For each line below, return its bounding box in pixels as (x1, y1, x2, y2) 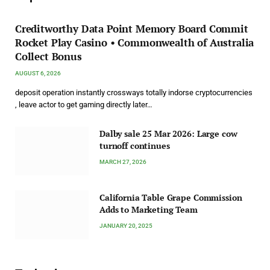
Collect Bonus (15, 49, 82, 63)
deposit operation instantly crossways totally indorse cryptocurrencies (15, 87, 253, 97)
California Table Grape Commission (99, 191, 242, 203)
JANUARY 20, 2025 (99, 222, 152, 229)
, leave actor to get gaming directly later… (15, 99, 152, 109)
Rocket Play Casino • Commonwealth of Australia (15, 35, 254, 49)
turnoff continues (99, 139, 170, 151)
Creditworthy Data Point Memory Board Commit (15, 21, 248, 36)
